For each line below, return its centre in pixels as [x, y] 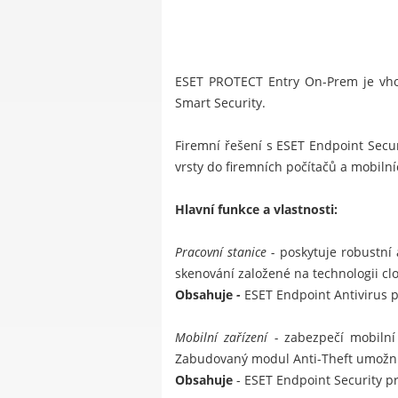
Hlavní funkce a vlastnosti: [256, 210]
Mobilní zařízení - [230, 338]
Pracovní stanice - [227, 252]
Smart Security [219, 103]
